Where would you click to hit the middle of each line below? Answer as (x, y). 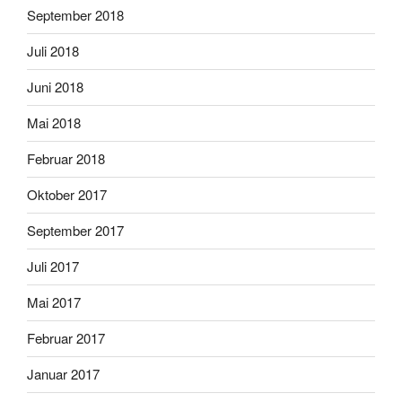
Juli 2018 (53, 51)
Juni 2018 (55, 87)
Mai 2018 (54, 123)
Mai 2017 (54, 302)
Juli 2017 (53, 267)
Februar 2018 (66, 159)
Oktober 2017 (67, 195)
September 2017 (75, 231)
